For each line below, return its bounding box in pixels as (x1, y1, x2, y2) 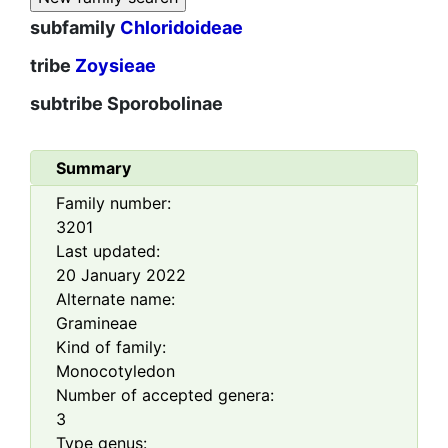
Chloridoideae (120, 17, 243, 39)
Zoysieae (75, 55, 156, 77)
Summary (56, 158, 131, 179)
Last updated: (56, 241, 160, 262)
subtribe (30, 93, 107, 115)
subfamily (30, 17, 120, 39)
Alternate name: (56, 289, 175, 310)
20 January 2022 (56, 265, 186, 286)
